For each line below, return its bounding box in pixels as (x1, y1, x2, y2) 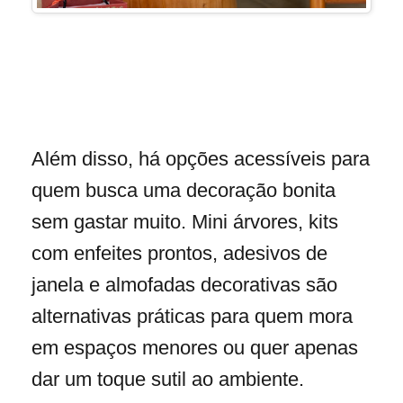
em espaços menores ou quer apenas (31, 336, 358, 360)
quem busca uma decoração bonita (31, 179, 336, 202)
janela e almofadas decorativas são (31, 273, 337, 297)
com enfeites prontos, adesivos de (31, 242, 327, 265)
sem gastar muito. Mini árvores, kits (31, 210, 338, 234)
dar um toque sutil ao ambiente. (31, 368, 309, 391)
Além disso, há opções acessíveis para (31, 148, 370, 171)
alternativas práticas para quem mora (31, 305, 353, 328)
